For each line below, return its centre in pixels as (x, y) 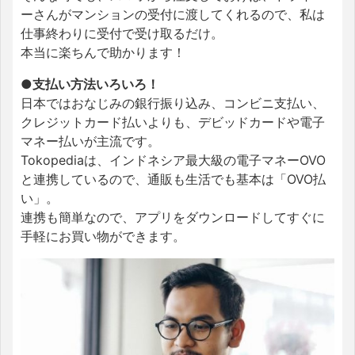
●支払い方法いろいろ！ (90, 84)
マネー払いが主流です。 (90, 141)
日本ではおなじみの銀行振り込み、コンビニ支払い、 (173, 103)
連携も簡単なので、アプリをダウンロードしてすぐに (173, 217)
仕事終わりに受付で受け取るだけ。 (122, 33)
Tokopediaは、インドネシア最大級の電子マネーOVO (173, 160)
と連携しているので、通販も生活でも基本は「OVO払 (173, 179)
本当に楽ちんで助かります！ (103, 52)
